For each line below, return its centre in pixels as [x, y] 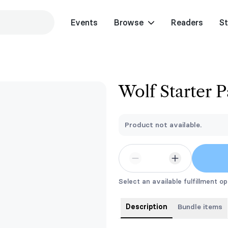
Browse [129, 22]
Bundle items [200, 207]
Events [84, 22]
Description [147, 207]
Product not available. [163, 125]
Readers [187, 22]
